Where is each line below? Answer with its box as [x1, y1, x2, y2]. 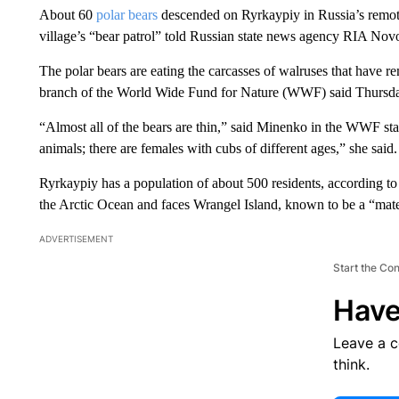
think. [332, 354, 370, 373]
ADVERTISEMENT [38, 232, 113, 244]
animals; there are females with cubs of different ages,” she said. [38, 140, 397, 156]
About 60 [38, 6, 96, 22]
